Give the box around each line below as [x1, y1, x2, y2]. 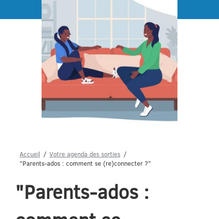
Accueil [20, 149, 40, 158]
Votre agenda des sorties [49, 149, 120, 158]
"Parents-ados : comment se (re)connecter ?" [20, 158, 151, 168]
